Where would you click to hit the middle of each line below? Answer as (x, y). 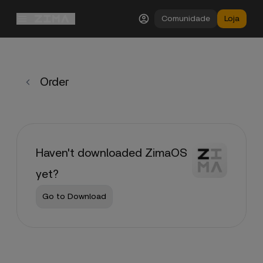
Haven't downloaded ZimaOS (112, 153)
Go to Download (74, 197)
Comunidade (186, 19)
